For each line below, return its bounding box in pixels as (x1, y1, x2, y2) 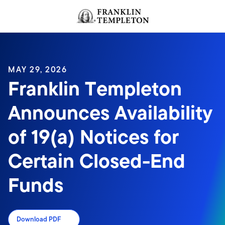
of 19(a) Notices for (8, 122, 179, 152)
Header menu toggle (8, 5, 81, 14)
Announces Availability (8, 98, 212, 128)
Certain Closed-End (8, 146, 185, 176)
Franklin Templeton (8, 74, 182, 103)
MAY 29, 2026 (8, 64, 67, 75)
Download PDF (17, 214, 61, 224)
